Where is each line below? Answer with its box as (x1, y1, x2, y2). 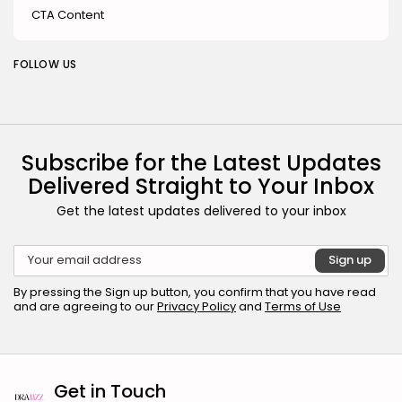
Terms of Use (265, 297, 341, 315)
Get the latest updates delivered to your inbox (56, 201, 346, 220)
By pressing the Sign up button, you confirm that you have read (13, 283, 376, 301)
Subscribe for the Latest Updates (21, 147, 381, 178)
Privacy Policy (157, 297, 236, 315)
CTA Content (31, 5, 104, 23)
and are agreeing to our (13, 297, 157, 315)
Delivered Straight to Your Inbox (28, 170, 374, 201)
